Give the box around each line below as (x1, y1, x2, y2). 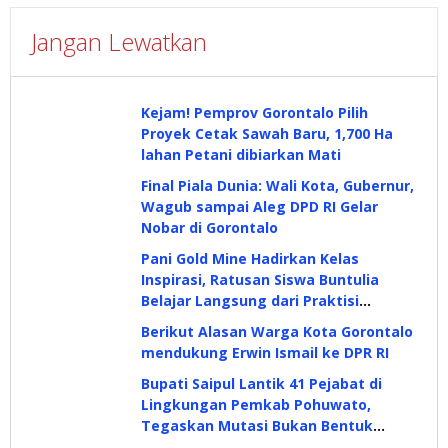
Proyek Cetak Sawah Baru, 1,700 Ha (141, 124, 393, 144)
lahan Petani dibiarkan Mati (141, 145, 341, 165)
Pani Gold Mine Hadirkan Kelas (141, 249, 359, 269)
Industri (141, 312, 197, 332)
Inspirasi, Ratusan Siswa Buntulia (141, 270, 379, 290)
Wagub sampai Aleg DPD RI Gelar (141, 197, 378, 217)
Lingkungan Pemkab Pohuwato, (141, 395, 371, 415)
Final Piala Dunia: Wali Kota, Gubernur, (141, 176, 414, 196)
